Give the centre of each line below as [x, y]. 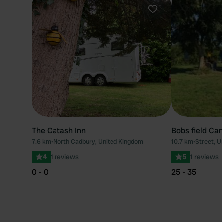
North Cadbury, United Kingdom [98, 141]
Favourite [169, 19]
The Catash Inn [59, 131]
